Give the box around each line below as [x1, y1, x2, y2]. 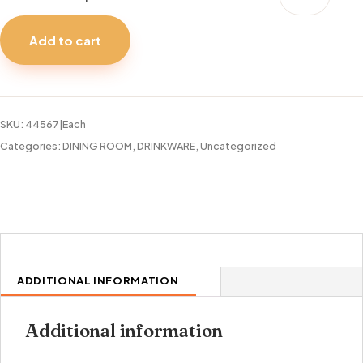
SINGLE [278, 41, 322, 58]
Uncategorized [200, 139, 276, 152]
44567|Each [25, 117, 86, 130]
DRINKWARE [137, 139, 195, 152]
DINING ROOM [62, 139, 132, 152]
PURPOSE [278, 19, 338, 36]
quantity [278, 84, 331, 101]
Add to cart [29, 32, 101, 48]
